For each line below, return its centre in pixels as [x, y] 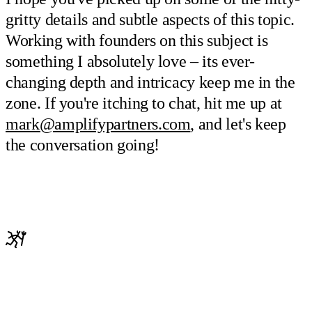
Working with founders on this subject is [137, 40]
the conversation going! [83, 145]
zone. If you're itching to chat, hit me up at [144, 103]
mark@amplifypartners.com [98, 124]
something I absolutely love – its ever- [131, 61]
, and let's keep [238, 124]
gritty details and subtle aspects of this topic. [150, 19]
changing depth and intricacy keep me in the [150, 82]
